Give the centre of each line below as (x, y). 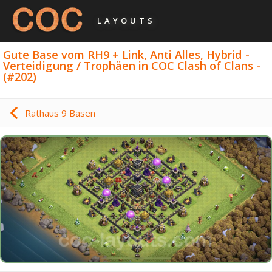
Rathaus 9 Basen (60, 113)
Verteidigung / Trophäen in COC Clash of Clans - (132, 65)
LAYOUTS (126, 21)
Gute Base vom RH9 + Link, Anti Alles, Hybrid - (127, 54)
